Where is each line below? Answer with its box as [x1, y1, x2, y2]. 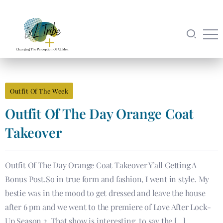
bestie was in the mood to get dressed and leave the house [5, 188, 206, 198]
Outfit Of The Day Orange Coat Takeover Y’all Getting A [5, 160, 197, 170]
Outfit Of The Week [10, 87, 68, 95]
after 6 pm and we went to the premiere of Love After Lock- [5, 202, 211, 212]
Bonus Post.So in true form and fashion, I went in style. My [5, 174, 210, 184]
